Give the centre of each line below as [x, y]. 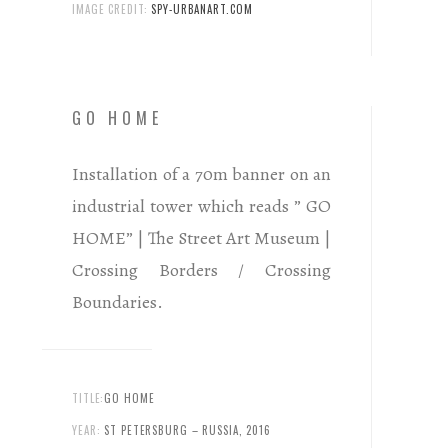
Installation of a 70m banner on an [201, 174]
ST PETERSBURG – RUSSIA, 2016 [187, 429]
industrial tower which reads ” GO [201, 206]
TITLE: [88, 397]
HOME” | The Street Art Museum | [201, 238]
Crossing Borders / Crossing [201, 270]
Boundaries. [117, 302]
